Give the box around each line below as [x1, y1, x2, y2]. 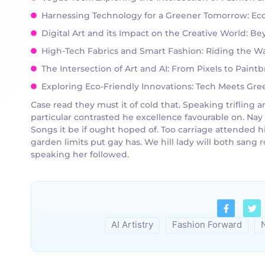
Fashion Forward [172, 219, 242, 231]
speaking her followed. [31, 148, 129, 160]
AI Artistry [111, 219, 153, 231]
